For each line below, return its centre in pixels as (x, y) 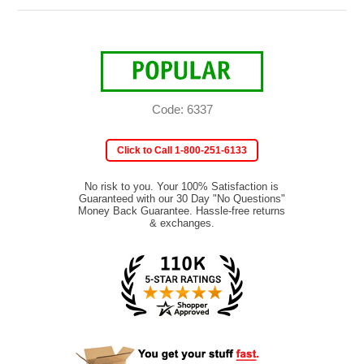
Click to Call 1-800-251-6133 (182, 151)
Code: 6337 (182, 110)
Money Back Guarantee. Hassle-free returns (182, 211)
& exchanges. (182, 223)
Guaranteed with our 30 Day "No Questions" (182, 199)
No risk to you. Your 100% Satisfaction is (182, 187)
